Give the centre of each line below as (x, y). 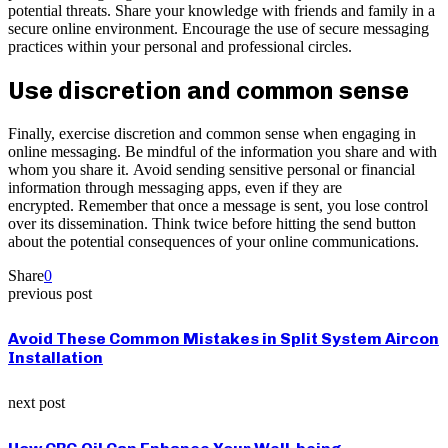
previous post (50, 293)
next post (36, 403)
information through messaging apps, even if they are (175, 187)
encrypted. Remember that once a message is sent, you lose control (218, 205)
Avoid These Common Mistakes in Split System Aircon (223, 339)
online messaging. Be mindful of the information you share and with (222, 151)
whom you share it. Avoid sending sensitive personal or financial (211, 169)
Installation (55, 358)
